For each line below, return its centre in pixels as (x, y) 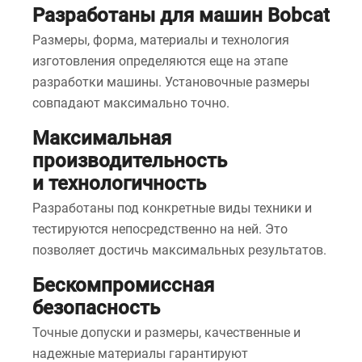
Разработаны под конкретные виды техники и (172, 208)
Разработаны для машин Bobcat (181, 15)
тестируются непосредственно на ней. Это (160, 229)
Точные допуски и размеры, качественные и (166, 333)
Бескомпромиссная (123, 285)
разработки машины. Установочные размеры (171, 82)
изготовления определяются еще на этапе (160, 61)
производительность (130, 161)
